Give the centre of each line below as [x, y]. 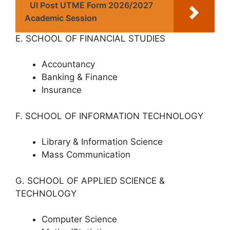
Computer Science [79, 219]
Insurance [62, 90]
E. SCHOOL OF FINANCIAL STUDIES [90, 38]
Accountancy [68, 64]
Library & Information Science [102, 142]
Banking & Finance [80, 77]
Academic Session [61, 18]
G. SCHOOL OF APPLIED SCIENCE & [90, 180]
